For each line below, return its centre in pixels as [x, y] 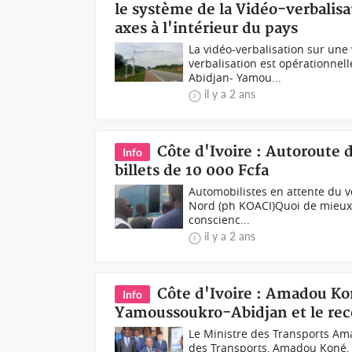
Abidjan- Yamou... [235, 77]
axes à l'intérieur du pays [207, 29]
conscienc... [220, 220]
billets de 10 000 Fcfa [192, 171]
